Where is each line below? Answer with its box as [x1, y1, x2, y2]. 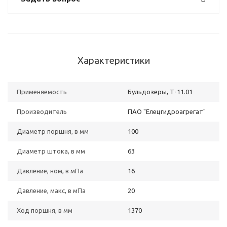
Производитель [17, 108, 67, 115]
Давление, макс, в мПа [17, 187, 86, 194]
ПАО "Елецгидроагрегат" [128, 108, 206, 115]
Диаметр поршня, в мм [17, 128, 89, 135]
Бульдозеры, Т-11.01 [128, 88, 193, 95]
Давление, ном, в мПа [17, 167, 83, 174]
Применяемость [17, 88, 67, 95]
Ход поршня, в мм [17, 207, 72, 214]
